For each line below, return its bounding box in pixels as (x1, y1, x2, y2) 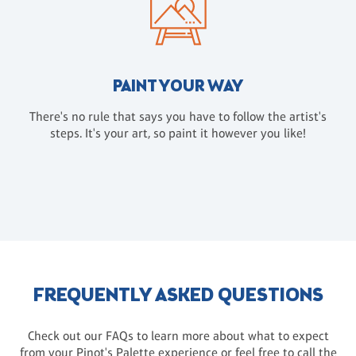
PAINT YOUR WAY (113, 75, 243, 99)
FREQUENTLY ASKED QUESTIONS (33, 284, 323, 310)
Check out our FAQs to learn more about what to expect (27, 328, 329, 344)
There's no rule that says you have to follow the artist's (29, 109, 327, 125)
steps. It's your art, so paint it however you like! (50, 126, 306, 141)
